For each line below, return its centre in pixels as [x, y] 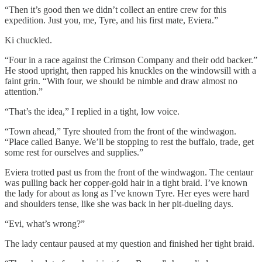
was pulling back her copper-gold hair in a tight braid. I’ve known [126, 183]
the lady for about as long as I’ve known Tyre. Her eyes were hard [127, 194]
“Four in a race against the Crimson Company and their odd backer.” [131, 60]
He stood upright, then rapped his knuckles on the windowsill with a [130, 71]
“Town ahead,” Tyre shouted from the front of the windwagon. [120, 132]
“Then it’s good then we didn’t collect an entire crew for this [116, 10]
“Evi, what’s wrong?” [45, 224]
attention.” [24, 92]
